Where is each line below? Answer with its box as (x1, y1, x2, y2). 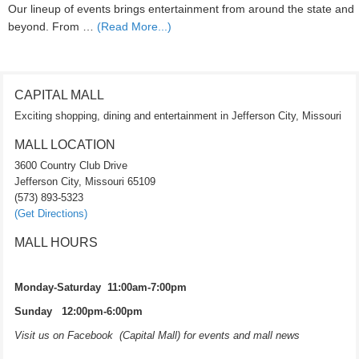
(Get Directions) (14, 208, 87, 220)
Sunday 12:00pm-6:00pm (14, 305, 149, 317)
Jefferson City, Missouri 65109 (14, 175, 155, 188)
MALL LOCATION (14, 138, 115, 151)
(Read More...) (97, 20, 171, 33)
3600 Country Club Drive (14, 159, 127, 171)
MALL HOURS (14, 236, 98, 249)
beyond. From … (8, 20, 97, 33)
